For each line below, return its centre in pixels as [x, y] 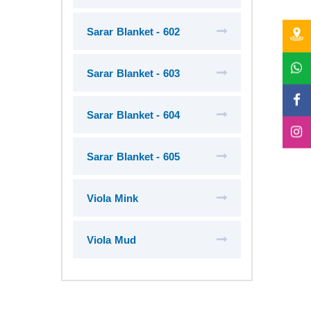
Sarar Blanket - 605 [133, 157]
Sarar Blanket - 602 [133, 32]
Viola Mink [112, 198]
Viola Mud [111, 240]
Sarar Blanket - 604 [133, 115]
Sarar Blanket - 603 [133, 73]
